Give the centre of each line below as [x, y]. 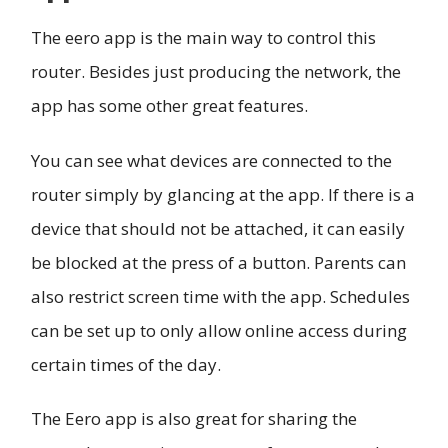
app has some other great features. [169, 106]
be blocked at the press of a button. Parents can [218, 262]
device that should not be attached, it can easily [218, 228]
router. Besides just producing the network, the [216, 72]
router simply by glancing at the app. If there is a [223, 194]
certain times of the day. [126, 364]
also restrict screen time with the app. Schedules [220, 296]
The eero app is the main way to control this [203, 38]
